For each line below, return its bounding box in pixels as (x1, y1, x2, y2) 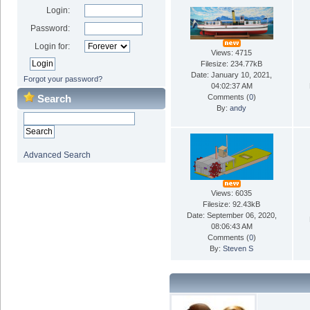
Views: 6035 (211, 188, 252, 197)
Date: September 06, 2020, (186, 210, 277, 219)
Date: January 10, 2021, (191, 70, 272, 79)
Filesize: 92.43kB (203, 199, 260, 208)
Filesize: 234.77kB (201, 59, 262, 68)
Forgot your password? (23, 74, 102, 83)
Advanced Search (23, 149, 91, 160)
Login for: (35, 41, 70, 51)
